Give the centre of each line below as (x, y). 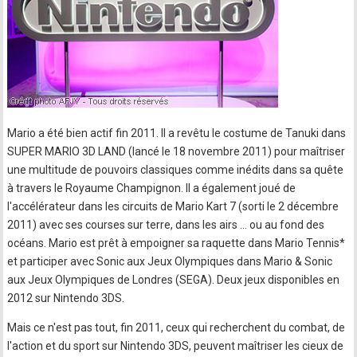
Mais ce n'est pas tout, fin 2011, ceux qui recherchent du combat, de (177, 328)
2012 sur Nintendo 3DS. (66, 298)
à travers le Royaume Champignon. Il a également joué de (152, 188)
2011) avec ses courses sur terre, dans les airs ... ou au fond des (166, 225)
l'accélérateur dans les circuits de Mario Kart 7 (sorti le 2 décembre (173, 206)
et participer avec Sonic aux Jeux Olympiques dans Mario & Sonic (170, 261)
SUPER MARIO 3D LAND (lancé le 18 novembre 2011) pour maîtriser (177, 151)
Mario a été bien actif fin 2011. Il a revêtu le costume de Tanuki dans (177, 133)
